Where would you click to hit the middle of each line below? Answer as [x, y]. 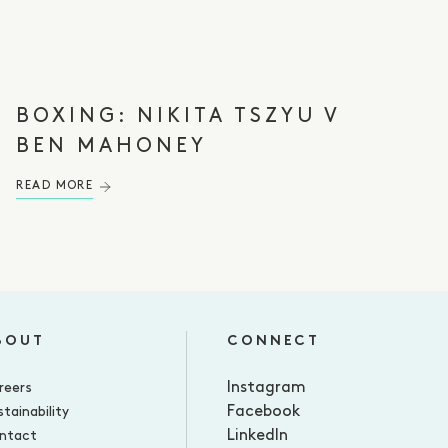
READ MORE [55, 186]
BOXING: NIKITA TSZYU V [178, 117]
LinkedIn [258, 436]
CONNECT [273, 341]
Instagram [267, 388]
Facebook [264, 412]
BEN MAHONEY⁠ [114, 147]
